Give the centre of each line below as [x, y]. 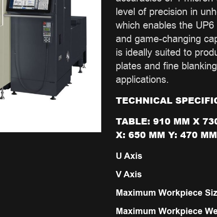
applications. [142, 80]
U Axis [129, 156]
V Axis [129, 175]
